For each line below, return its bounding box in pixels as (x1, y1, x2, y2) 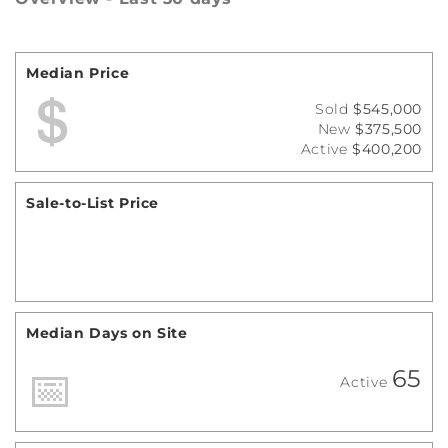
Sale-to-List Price (26, 194, 159, 213)
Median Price (26, 64, 130, 83)
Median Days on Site (26, 324, 188, 343)
